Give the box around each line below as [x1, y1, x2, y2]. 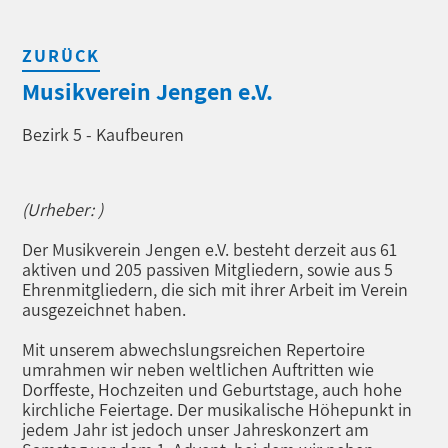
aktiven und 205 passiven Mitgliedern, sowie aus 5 [22, 258, 394, 281]
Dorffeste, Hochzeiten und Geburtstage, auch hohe [22, 378, 403, 401]
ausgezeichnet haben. [22, 298, 187, 321]
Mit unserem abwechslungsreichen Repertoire [22, 338, 366, 361]
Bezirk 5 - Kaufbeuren [22, 123, 185, 146]
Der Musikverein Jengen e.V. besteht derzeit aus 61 [22, 238, 398, 261]
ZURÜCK [22, 44, 101, 67]
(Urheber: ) [22, 198, 104, 221]
